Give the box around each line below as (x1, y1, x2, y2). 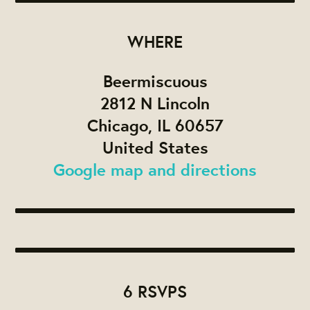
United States (102, 136, 208, 159)
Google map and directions (53, 158, 257, 181)
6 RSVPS (123, 280, 187, 303)
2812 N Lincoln (100, 92, 210, 115)
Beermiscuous (102, 70, 208, 93)
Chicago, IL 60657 (86, 114, 224, 137)
